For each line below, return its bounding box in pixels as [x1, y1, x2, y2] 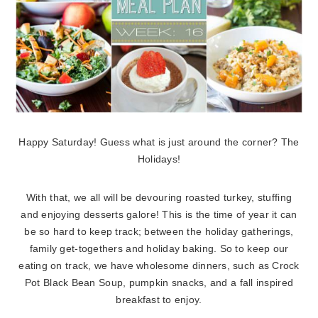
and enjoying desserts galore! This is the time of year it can [21, 209, 297, 221]
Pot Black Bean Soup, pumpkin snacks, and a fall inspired [24, 278, 294, 289]
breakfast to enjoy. [116, 295, 202, 306]
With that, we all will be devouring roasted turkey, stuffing [26, 192, 292, 204]
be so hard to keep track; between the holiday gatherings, [24, 226, 294, 238]
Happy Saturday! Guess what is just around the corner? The [18, 137, 300, 148]
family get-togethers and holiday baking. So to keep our [29, 243, 289, 255]
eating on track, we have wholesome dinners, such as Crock [18, 261, 300, 272]
